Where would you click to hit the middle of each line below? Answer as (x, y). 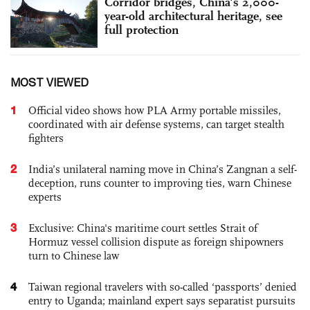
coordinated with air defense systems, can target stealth (156, 124)
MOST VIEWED (49, 82)
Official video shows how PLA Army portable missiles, (155, 110)
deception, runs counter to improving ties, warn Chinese (160, 183)
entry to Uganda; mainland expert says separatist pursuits (162, 300)
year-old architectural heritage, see (193, 16)
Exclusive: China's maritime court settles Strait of (143, 228)
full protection (142, 29)
